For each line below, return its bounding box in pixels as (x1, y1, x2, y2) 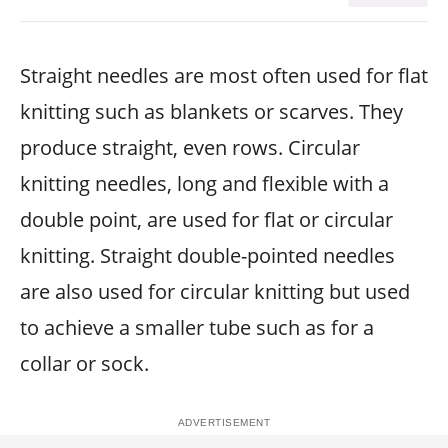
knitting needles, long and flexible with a (20, 169, 389, 197)
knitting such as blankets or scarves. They (20, 97, 403, 125)
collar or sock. (20, 349, 149, 377)
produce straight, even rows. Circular (20, 133, 360, 161)
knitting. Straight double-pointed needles (20, 241, 395, 269)
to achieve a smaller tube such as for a (20, 313, 374, 341)
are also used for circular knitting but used (20, 277, 410, 305)
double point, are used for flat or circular (20, 205, 393, 233)
